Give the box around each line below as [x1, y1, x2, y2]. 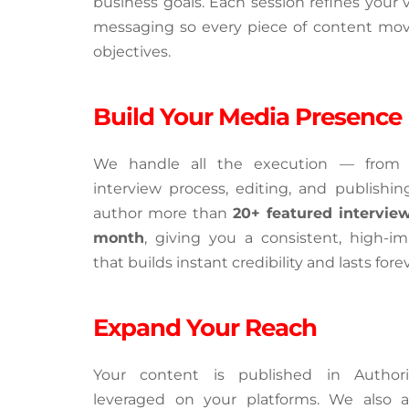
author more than [93, 204, 233, 222]
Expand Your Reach [93, 312, 317, 342]
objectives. [93, 42, 171, 60]
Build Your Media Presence [93, 101, 402, 131]
